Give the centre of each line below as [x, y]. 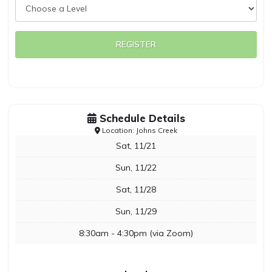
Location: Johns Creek [139, 130]
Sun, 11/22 [136, 168]
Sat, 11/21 [136, 146]
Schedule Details [141, 118]
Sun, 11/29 [136, 211]
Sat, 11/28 [136, 189]
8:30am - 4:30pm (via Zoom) [136, 233]
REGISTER [136, 44]
